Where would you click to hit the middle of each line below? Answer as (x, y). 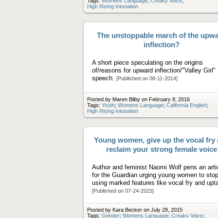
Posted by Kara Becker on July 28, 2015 (135, 209)
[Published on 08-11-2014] (147, 78)
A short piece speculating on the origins (147, 62)
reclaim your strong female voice (162, 149)
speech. (104, 78)
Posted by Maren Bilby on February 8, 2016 (138, 99)
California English (187, 105)
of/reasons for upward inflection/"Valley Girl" (154, 70)
